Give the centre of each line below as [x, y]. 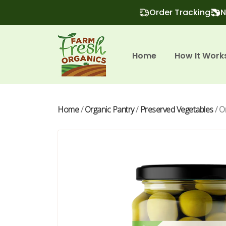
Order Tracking [180, 12]
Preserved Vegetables [177, 109]
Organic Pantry [109, 109]
